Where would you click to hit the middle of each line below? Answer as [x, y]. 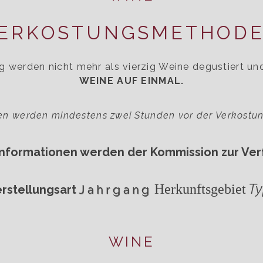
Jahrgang [115, 189]
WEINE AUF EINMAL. [131, 80]
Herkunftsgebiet [200, 189]
